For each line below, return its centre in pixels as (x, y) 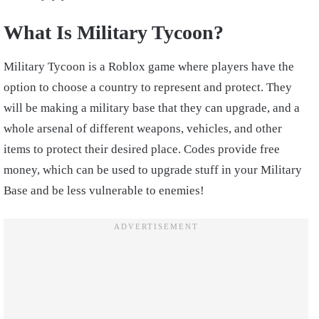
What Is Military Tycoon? (114, 32)
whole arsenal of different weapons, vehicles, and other (143, 128)
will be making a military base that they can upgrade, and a (152, 108)
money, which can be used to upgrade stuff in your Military (153, 169)
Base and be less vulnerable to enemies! (104, 190)
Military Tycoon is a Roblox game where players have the (149, 66)
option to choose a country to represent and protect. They (148, 87)
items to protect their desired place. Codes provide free (142, 149)
